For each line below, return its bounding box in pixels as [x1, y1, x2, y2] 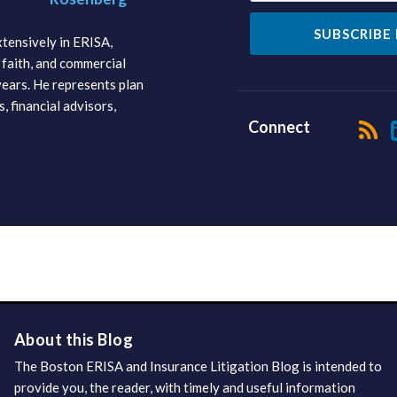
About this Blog [13, 330, 134, 349]
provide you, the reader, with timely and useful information [13, 378, 355, 395]
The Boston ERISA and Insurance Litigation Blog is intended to [13, 357, 382, 374]
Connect [248, 117, 311, 136]
